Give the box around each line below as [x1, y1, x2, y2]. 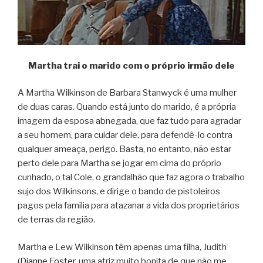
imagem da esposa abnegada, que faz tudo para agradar [18, 116, 241, 127]
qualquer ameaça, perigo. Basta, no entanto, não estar [18, 144, 231, 155]
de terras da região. [18, 214, 95, 225]
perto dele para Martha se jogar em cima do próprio [18, 158, 221, 169]
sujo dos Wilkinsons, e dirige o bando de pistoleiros [18, 186, 220, 197]
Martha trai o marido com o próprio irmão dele [28, 60, 235, 71]
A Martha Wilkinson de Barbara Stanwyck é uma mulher [18, 87, 237, 99]
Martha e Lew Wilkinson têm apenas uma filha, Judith [18, 241, 227, 252]
